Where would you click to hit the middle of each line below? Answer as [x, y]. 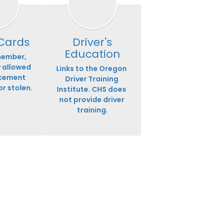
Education [92, 54]
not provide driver [92, 100]
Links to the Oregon [92, 69]
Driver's [92, 42]
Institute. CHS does [92, 90]
